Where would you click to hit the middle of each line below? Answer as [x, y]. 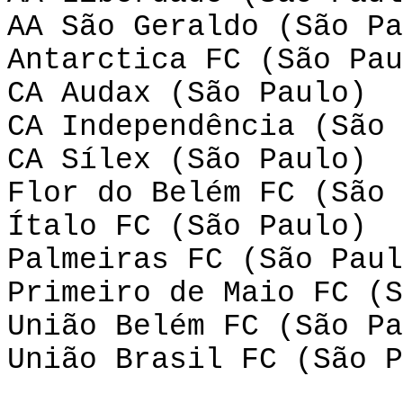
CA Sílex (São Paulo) [187, 160]
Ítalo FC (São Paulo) [187, 227]
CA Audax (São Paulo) [187, 94]
